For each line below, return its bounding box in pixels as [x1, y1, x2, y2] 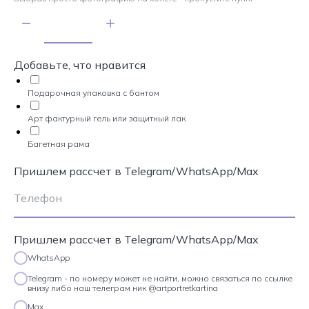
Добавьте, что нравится [14, 58, 146, 72]
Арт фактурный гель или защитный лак [28, 113, 186, 123]
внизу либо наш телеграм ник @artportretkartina [28, 282, 218, 293]
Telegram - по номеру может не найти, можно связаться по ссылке [28, 272, 292, 283]
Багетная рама [28, 139, 90, 149]
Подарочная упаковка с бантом [28, 88, 159, 98]
